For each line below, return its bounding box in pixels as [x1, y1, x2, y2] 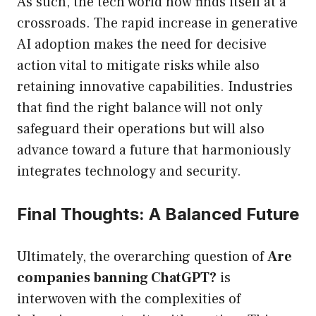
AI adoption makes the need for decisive [17, 35, 267, 54]
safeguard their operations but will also [17, 120, 265, 139]
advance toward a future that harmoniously [17, 141, 291, 160]
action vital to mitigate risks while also [17, 56, 260, 75]
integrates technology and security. [17, 162, 241, 181]
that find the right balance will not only [17, 99, 262, 118]
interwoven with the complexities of [17, 290, 241, 309]
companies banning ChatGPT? [17, 269, 217, 288]
